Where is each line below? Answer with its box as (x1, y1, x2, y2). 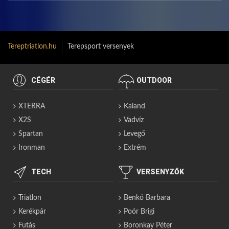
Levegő (123, 130, 145, 138)
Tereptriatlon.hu (8, 43, 57, 51)
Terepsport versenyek (67, 43, 134, 51)
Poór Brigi (123, 208, 154, 216)
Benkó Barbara (123, 194, 170, 202)
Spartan (18, 130, 43, 138)
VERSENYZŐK (136, 168, 184, 176)
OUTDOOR (136, 76, 172, 85)
